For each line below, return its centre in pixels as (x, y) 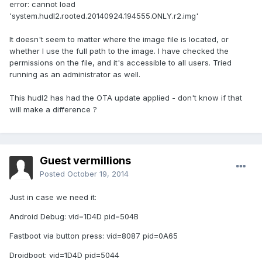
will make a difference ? (53, 110)
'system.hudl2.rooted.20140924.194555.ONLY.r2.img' (104, 16)
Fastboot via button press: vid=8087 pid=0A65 (94, 236)
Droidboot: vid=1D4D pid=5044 (64, 255)
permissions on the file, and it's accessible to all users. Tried (120, 63)
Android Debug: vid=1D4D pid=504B (74, 217)
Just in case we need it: (53, 197)
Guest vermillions (85, 161)
